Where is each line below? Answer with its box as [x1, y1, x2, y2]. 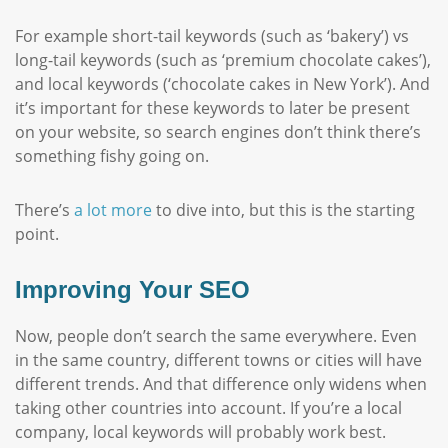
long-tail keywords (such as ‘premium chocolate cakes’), [15, 49, 431, 71]
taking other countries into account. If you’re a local [15, 397, 402, 419]
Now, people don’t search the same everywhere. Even [15, 325, 417, 347]
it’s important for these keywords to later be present [15, 97, 410, 119]
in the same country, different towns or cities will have [15, 349, 422, 371]
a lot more [74, 199, 152, 221]
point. [15, 223, 59, 245]
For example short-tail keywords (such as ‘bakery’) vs [15, 25, 409, 47]
